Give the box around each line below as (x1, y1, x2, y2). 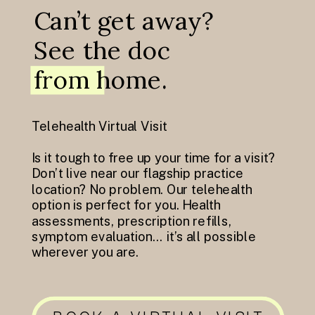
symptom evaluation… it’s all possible (31, 229, 257, 245)
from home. (33, 63, 167, 96)
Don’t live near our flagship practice (31, 166, 243, 181)
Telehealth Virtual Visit (31, 119, 167, 134)
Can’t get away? (33, 4, 214, 37)
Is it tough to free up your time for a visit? (31, 150, 276, 166)
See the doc (33, 34, 171, 66)
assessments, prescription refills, (31, 213, 232, 229)
